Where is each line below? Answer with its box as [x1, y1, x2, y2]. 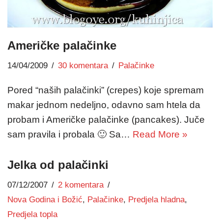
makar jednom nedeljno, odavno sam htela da [7, 100, 200, 110]
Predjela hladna [128, 195, 185, 205]
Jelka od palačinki [7, 158, 109, 172]
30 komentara [58, 61, 108, 71]
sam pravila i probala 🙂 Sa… [7, 129, 133, 140]
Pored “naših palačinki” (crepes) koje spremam [7, 85, 204, 96]
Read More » [133, 129, 188, 140]
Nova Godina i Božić [7, 195, 82, 205]
